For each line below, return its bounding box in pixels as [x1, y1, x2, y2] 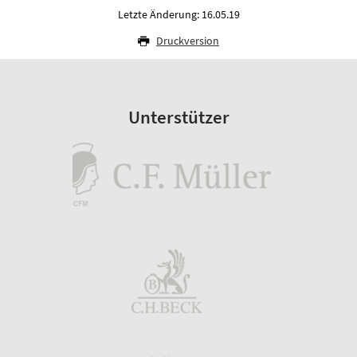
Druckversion [156, 33, 219, 49]
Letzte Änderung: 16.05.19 [117, 7, 240, 22]
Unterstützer [127, 106, 229, 129]
